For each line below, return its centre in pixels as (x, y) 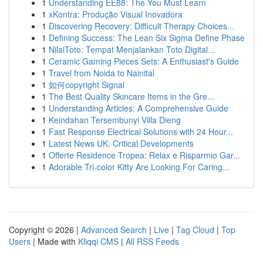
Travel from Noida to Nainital (102, 73)
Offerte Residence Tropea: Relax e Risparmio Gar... (144, 155)
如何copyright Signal (87, 85)
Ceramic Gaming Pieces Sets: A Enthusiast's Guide (144, 61)
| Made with (54, 241)
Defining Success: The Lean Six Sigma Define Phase (147, 38)
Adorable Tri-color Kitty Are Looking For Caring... (139, 167)
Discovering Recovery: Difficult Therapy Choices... (141, 26)
